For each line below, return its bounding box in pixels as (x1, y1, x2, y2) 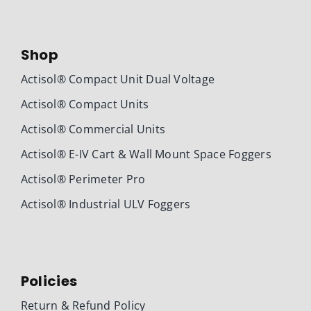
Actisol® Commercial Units (20, 121, 165, 137)
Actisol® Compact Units (20, 96, 149, 112)
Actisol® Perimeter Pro (20, 171, 146, 187)
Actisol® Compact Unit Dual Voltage (20, 71, 215, 87)
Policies (20, 271, 78, 291)
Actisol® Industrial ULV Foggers (20, 196, 191, 212)
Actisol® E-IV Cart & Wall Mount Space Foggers (20, 146, 271, 162)
